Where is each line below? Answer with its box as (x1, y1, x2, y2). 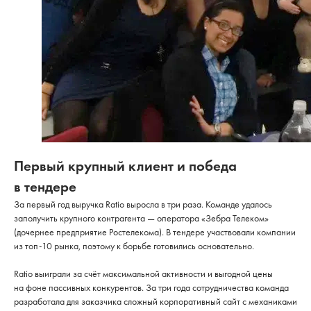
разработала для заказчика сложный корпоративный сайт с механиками (14, 295, 297, 308)
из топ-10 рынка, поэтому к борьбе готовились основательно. (14, 239, 254, 252)
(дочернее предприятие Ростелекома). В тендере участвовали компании (14, 226, 296, 238)
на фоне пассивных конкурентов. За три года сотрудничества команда (14, 281, 289, 294)
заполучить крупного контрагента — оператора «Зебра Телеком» (14, 212, 269, 224)
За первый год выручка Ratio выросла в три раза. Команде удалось (14, 198, 272, 210)
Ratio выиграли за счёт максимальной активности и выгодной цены (14, 267, 273, 280)
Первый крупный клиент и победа (14, 156, 237, 175)
